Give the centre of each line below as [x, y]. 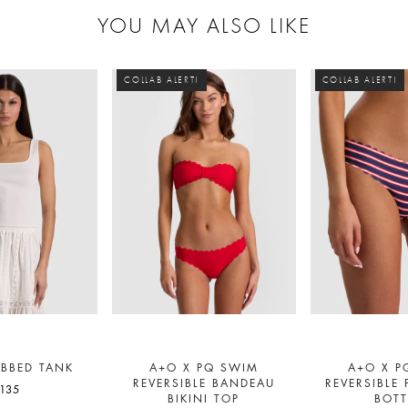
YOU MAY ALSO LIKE [204, 25]
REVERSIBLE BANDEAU [204, 384]
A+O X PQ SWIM [204, 368]
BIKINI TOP [204, 399]
